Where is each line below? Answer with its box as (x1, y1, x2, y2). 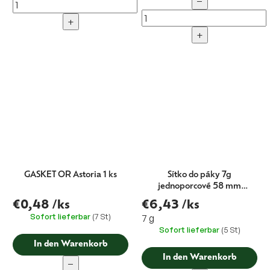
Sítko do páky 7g (168, 171, 231, 180)
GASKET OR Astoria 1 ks (24, 171, 117, 180)
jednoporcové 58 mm (158, 182, 241, 192)
